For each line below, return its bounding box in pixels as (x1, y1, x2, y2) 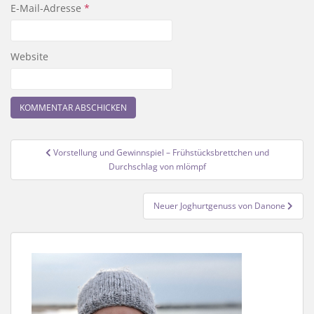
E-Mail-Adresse (11, 1, 84, 15)
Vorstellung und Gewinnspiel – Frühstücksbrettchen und (53, 146, 269, 159)
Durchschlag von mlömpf (108, 161, 206, 173)
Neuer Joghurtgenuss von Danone (153, 200, 287, 212)
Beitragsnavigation (10, 137, 165, 160)
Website (11, 50, 48, 64)
